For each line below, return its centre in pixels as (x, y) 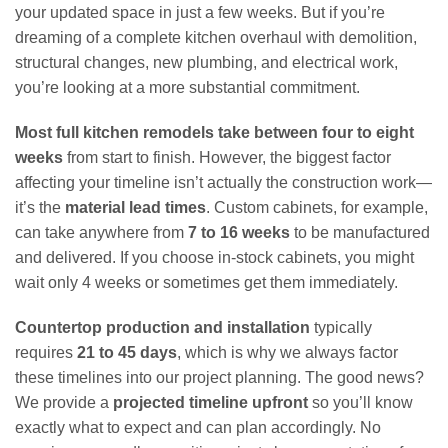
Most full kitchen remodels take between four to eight (214, 132)
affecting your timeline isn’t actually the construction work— (223, 182)
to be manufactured (360, 232)
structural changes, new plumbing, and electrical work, (206, 62)
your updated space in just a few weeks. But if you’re (200, 12)
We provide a (64, 402)
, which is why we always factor (287, 352)
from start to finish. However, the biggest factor (227, 157)
